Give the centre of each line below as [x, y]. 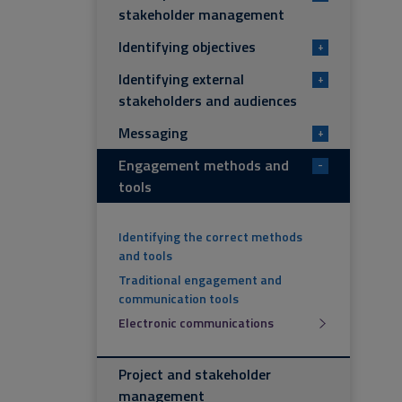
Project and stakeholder [195, 374]
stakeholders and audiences [208, 100]
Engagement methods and [204, 165]
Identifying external [181, 79]
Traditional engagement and [200, 280]
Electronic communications [196, 323]
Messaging [153, 133]
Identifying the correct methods [210, 236]
